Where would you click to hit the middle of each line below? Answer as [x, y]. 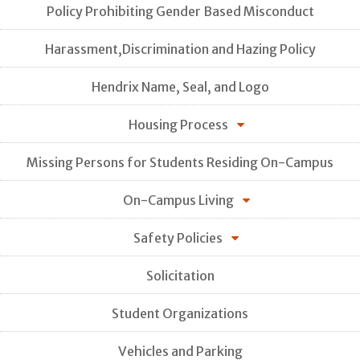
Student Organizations [180, 313]
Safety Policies [178, 237]
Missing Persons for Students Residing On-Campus [180, 162]
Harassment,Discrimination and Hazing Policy [180, 49]
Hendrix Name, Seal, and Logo [180, 86]
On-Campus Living [178, 200]
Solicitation [180, 275]
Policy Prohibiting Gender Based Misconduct [180, 11]
